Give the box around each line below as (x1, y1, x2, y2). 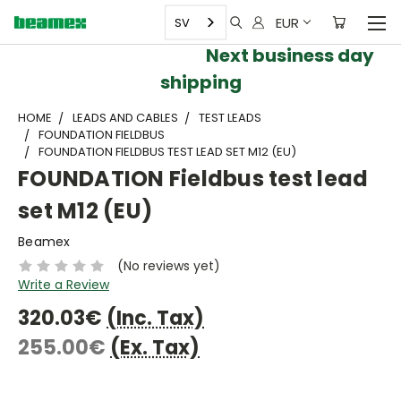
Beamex (18, 233, 71, 251)
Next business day (27, 43, 374, 68)
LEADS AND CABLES (73, 109, 178, 126)
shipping (159, 70, 242, 95)
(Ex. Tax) (110, 333, 200, 362)
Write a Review (18, 275, 109, 294)
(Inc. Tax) (107, 303, 204, 332)
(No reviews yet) (116, 256, 220, 275)
